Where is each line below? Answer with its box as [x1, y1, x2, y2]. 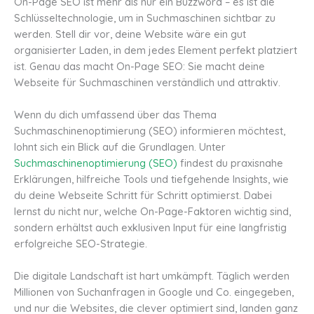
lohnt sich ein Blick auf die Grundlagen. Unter [14, 140, 226, 154]
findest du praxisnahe [177, 156, 283, 170]
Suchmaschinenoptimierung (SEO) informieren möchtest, [14, 124, 285, 138]
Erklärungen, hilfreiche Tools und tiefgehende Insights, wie [14, 172, 289, 186]
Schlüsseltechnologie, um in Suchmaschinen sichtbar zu [14, 11, 275, 25]
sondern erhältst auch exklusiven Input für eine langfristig [14, 221, 287, 235]
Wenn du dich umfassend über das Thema [14, 108, 217, 122]
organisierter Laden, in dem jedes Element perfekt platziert [14, 43, 297, 57]
